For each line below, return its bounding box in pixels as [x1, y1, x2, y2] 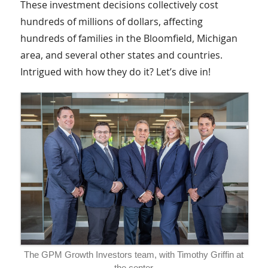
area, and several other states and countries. [20, 48, 223, 62]
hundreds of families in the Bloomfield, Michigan [20, 32, 237, 45]
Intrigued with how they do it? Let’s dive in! [20, 65, 211, 78]
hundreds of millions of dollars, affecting [20, 15, 203, 28]
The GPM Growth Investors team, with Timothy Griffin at [24, 249, 244, 260]
